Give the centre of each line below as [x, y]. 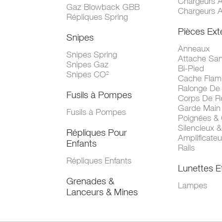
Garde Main [199, 108]
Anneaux [194, 49]
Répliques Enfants [99, 161]
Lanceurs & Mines [102, 192]
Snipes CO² [88, 75]
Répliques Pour [97, 133]
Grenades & [90, 181]
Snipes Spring [92, 55]
